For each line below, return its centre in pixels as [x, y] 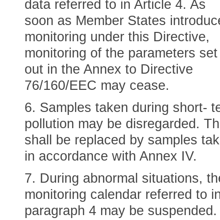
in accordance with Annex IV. [111, 156]
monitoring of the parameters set [121, 53]
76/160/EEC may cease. [97, 85]
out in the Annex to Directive [109, 69]
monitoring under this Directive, [117, 37]
